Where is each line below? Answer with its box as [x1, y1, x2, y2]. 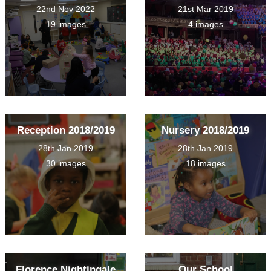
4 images [188, 19, 223, 30]
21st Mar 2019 [177, 4, 233, 15]
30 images [45, 158, 86, 169]
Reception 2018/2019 [16, 125, 115, 137]
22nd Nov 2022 [36, 4, 95, 15]
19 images [45, 19, 86, 30]
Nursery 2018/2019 [162, 125, 249, 137]
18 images [185, 158, 226, 169]
